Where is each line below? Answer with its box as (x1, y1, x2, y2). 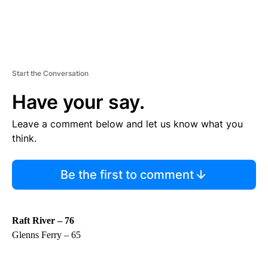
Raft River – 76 (12, 215, 74, 226)
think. (12, 132, 36, 144)
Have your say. (12, 90, 145, 114)
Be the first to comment (60, 167, 194, 182)
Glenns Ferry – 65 (12, 229, 81, 240)
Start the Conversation (12, 68, 89, 78)
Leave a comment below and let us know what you (12, 117, 243, 130)
